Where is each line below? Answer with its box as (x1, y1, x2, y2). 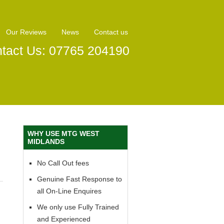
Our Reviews (6, 28, 46, 36)
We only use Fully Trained (37, 203, 119, 211)
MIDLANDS (27, 137, 64, 145)
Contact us (94, 28, 128, 36)
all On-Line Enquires (37, 187, 101, 195)
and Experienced (37, 215, 90, 223)
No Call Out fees (37, 159, 89, 167)
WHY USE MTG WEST (27, 129, 99, 137)
